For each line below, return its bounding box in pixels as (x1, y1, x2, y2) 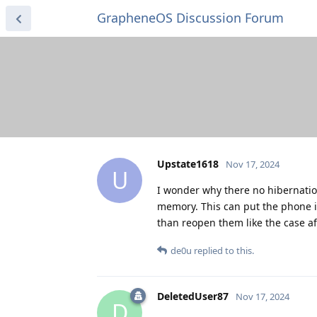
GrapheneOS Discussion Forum (97, 9, 284, 26)
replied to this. (192, 243, 254, 257)
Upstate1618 (157, 156, 219, 171)
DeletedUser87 (157, 289, 229, 303)
